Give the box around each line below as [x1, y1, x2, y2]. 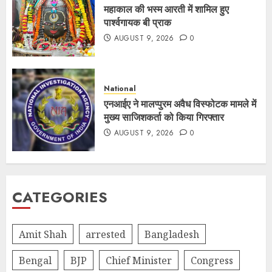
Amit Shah [19, 227, 67, 241]
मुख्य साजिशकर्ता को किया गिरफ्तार [104, 110, 224, 124]
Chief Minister [106, 253, 172, 267]
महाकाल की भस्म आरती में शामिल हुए [104, 2, 229, 16]
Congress [191, 253, 233, 267]
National [104, 83, 136, 94]
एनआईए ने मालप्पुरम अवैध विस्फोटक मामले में [104, 97, 256, 110]
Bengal [19, 253, 52, 267]
